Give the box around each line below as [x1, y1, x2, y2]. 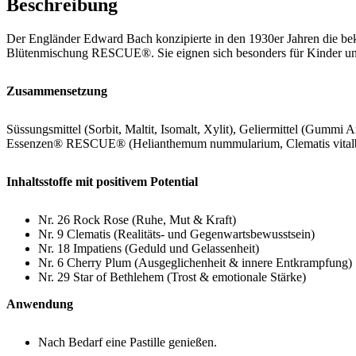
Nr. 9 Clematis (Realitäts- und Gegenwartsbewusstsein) [38, 226, 315, 241]
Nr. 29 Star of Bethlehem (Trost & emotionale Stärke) [38, 269, 306, 284]
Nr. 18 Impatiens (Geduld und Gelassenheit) [38, 241, 259, 255]
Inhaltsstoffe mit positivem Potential [6, 174, 198, 188]
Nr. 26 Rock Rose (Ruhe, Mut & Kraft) [38, 212, 236, 226]
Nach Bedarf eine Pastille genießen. [38, 335, 217, 349]
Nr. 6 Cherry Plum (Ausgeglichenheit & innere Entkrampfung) [38, 255, 352, 269]
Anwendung [6, 296, 73, 311]
